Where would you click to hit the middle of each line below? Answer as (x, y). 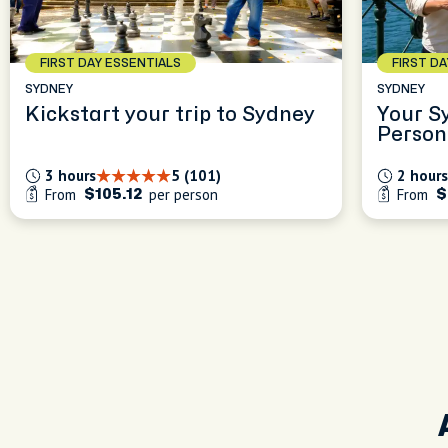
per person (181, 194)
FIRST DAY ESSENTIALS (110, 63)
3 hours (70, 175)
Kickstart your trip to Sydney (170, 114)
